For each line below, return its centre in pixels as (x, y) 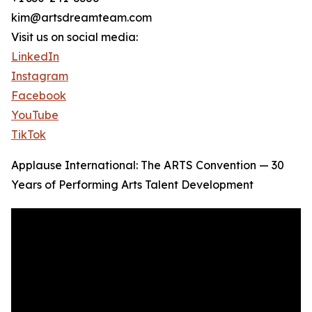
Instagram (40, 76)
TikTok (29, 135)
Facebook (39, 96)
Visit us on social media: (75, 37)
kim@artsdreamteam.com (81, 18)
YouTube (35, 115)
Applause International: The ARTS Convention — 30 (148, 165)
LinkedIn (35, 57)
